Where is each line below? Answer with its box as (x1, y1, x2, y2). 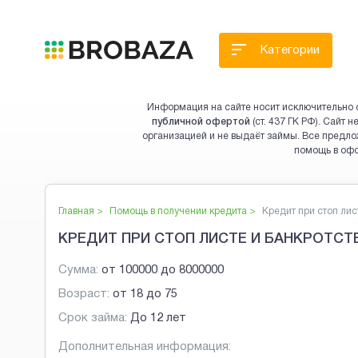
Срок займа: (58, 312, 127, 324)
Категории (261, 45, 320, 56)
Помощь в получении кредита (109, 207, 247, 216)
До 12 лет (130, 312, 186, 324)
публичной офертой (152, 117, 250, 126)
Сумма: (58, 265, 98, 276)
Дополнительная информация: (58, 341, 231, 353)
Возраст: (58, 288, 109, 300)
